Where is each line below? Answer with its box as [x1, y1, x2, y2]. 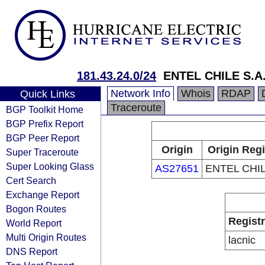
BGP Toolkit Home [6, 104, 83, 115]
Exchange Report [6, 189, 79, 200]
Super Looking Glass [6, 161, 94, 172]
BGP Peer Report [6, 132, 79, 143]
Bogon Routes [6, 203, 66, 214]
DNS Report [6, 246, 57, 257]
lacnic [228, 234, 256, 246]
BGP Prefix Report [6, 118, 83, 129]
